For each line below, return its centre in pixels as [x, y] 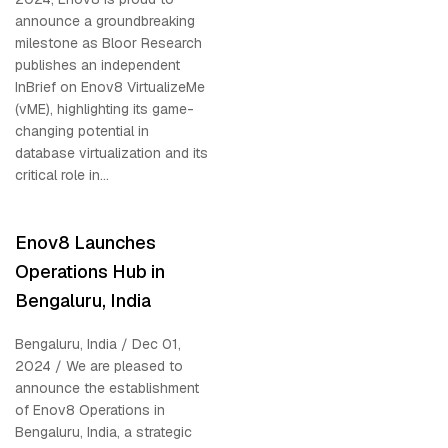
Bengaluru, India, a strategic [103, 431]
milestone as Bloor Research [108, 42]
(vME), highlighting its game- [104, 108]
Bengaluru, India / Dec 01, [98, 343]
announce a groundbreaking [105, 20]
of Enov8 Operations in [90, 409]
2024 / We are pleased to [99, 365]
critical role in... [62, 174]
